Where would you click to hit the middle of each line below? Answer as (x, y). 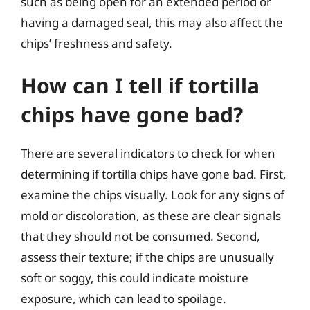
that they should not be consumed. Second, (140, 236)
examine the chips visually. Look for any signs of (153, 195)
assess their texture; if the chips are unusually (147, 257)
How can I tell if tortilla (140, 85)
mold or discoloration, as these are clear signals (151, 216)
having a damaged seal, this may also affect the (152, 22)
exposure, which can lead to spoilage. (124, 299)
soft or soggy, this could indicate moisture (135, 278)
